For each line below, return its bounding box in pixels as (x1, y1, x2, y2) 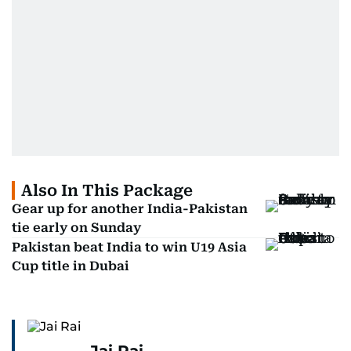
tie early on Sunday (12, 220, 141, 235)
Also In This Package (21, 181, 193, 200)
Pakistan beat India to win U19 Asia (12, 240, 247, 255)
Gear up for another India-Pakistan (12, 201, 248, 216)
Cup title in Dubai (12, 259, 129, 273)
